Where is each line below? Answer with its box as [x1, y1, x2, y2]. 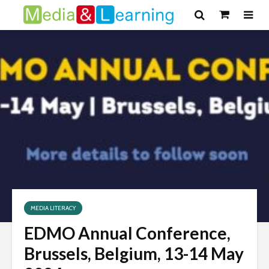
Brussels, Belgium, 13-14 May [24, 243, 244, 264]
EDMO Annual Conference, [24, 223, 231, 243]
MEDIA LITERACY [31, 204, 76, 212]
